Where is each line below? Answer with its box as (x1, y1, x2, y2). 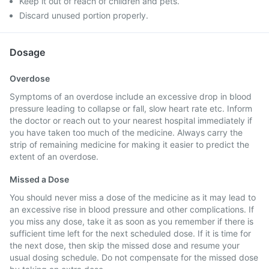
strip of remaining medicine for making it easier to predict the (10, 139, 249, 150)
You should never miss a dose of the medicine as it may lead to (10, 192, 256, 202)
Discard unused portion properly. (19, 10, 148, 20)
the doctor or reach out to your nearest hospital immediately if (10, 115, 252, 125)
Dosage (10, 46, 45, 58)
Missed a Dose (10, 174, 69, 184)
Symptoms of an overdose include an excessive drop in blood (10, 91, 252, 101)
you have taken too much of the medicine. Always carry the (10, 127, 243, 138)
